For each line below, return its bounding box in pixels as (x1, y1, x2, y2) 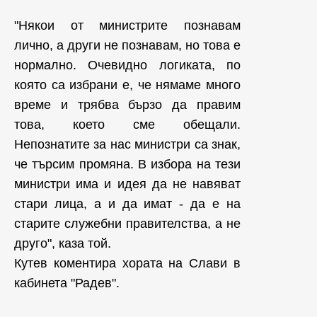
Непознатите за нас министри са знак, (14, 137, 241, 151)
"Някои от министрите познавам (14, 18, 241, 33)
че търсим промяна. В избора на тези (14, 157, 241, 171)
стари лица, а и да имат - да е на (14, 197, 241, 211)
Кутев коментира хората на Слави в (14, 256, 241, 270)
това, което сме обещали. (14, 117, 241, 132)
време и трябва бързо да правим (14, 98, 241, 112)
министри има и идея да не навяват (14, 177, 241, 191)
